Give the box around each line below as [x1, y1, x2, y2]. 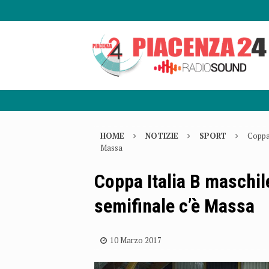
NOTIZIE [145, 130, 178, 142]
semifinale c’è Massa [94, 195, 255, 218]
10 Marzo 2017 [110, 235, 162, 246]
